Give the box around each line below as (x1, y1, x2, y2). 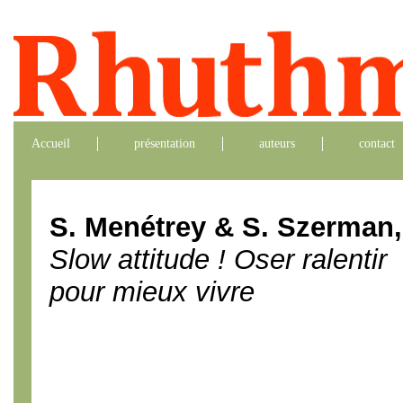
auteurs (259, 137, 295, 150)
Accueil (31, 137, 70, 150)
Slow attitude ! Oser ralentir (49, 244, 387, 275)
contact (359, 137, 395, 150)
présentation (134, 137, 195, 150)
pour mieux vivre (49, 276, 255, 308)
